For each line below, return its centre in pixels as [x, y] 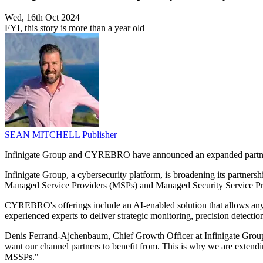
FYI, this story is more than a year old [75, 28]
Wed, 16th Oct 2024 [42, 18]
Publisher [100, 135]
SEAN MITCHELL [43, 135]
